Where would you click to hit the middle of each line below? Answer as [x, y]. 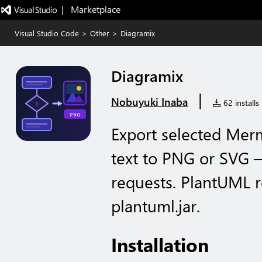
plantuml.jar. [156, 206]
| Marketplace [91, 9]
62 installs [240, 103]
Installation [160, 244]
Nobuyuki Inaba [149, 102]
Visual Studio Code [47, 33]
